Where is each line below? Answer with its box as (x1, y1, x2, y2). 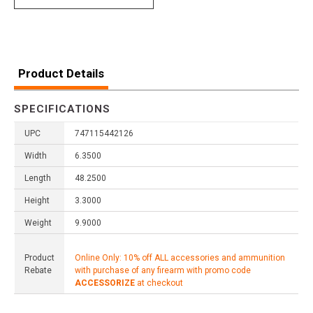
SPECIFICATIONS (14, 102, 110, 115)
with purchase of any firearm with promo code (75, 265, 251, 275)
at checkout (135, 277, 183, 288)
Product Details (18, 66, 104, 80)
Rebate (24, 265, 52, 275)
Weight (24, 217, 52, 228)
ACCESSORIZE (75, 277, 135, 288)
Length (24, 173, 51, 183)
